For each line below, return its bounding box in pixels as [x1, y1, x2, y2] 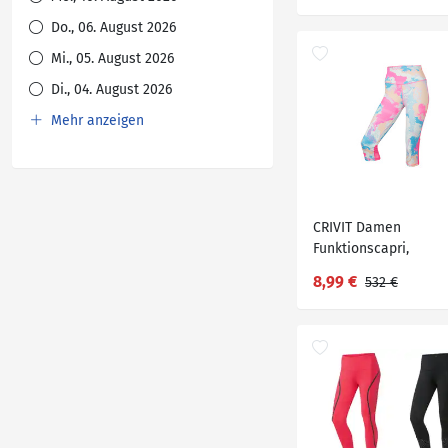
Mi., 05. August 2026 [47, 50, 174, 67]
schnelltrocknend [313, 261, 423, 278]
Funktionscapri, [313, 240, 409, 257]
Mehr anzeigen [47, 112, 144, 129]
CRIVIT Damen [313, 219, 401, 236]
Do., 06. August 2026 [47, 19, 176, 36]
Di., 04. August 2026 [47, 81, 172, 98]
